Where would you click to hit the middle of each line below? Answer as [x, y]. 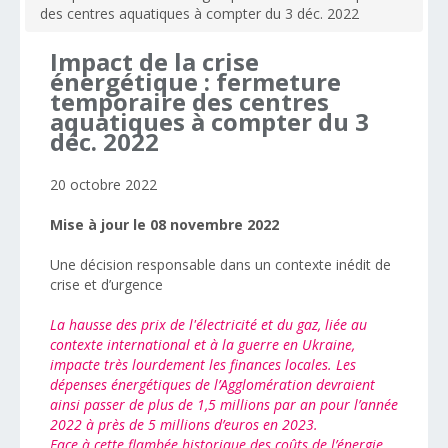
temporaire [118, 101]
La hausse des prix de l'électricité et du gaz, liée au [208, 324]
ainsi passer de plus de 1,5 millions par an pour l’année [224, 404]
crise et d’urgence [106, 284]
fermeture [278, 81]
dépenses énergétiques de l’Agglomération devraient [212, 384]
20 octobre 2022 [103, 184]
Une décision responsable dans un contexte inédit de [220, 264]
